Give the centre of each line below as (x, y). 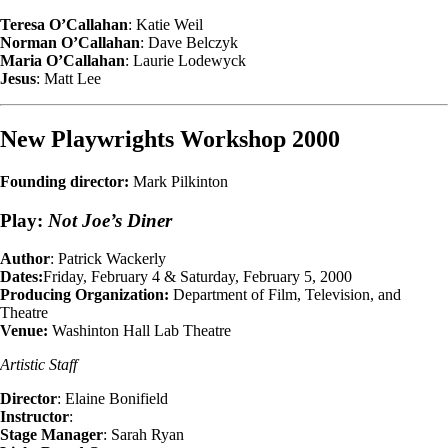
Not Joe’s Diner (110, 220)
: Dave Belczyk (189, 43)
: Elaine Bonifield (112, 399)
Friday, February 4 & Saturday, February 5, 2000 (197, 277)
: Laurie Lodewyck (185, 61)
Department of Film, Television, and (285, 295)
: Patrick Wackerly (108, 259)
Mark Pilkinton (178, 182)
